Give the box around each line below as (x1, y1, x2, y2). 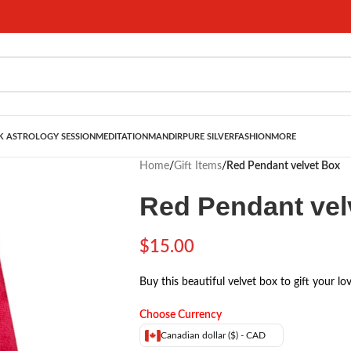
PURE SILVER (183, 132, 234, 141)
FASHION (234, 132, 271, 141)
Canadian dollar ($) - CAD (160, 331, 266, 340)
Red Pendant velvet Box (226, 161, 340, 172)
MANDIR (148, 132, 183, 141)
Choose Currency (139, 309, 224, 320)
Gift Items (173, 161, 222, 172)
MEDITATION (96, 132, 148, 141)
